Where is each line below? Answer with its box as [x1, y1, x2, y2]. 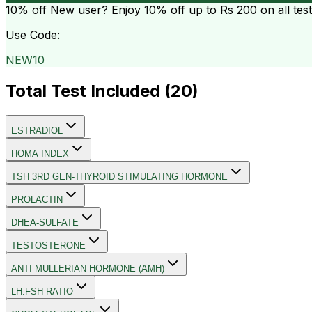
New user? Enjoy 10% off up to [47, 2, 220, 17]
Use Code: [6, 27, 60, 42]
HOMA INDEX [11, 148, 69, 159]
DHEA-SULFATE [11, 217, 79, 228]
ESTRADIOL [11, 125, 63, 136]
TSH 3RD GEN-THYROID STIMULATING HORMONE [11, 171, 228, 182]
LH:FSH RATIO [11, 286, 73, 297]
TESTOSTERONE [11, 240, 86, 251]
